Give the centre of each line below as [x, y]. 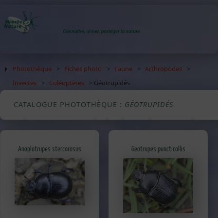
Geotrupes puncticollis [158, 149]
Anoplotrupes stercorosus [50, 149]
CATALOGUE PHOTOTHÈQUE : [69, 104]
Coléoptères [67, 83]
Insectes [25, 83]
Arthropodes [164, 69]
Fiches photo [83, 69]
